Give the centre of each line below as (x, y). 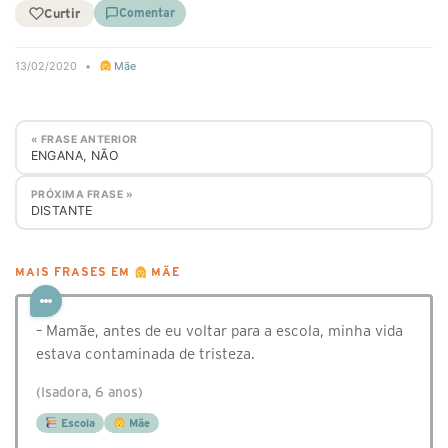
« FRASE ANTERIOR (84, 139)
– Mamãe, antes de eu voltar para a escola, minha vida (219, 331)
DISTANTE (61, 210)
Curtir (62, 13)
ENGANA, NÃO (74, 155)
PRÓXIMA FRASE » (81, 194)
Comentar (147, 12)
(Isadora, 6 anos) (89, 393)
